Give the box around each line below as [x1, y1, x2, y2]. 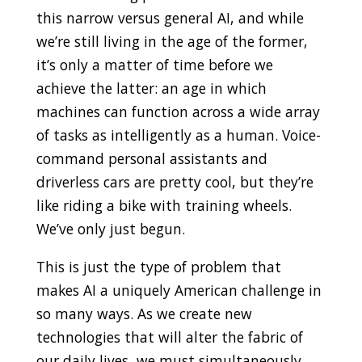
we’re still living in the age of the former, [36, 32, 308, 52]
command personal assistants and [36, 149, 267, 169]
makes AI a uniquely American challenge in [36, 280, 322, 300]
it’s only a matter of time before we [36, 55, 273, 75]
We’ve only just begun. [36, 219, 185, 239]
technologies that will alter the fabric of [36, 326, 303, 347]
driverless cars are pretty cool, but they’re [36, 172, 314, 192]
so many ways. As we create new [36, 303, 252, 323]
